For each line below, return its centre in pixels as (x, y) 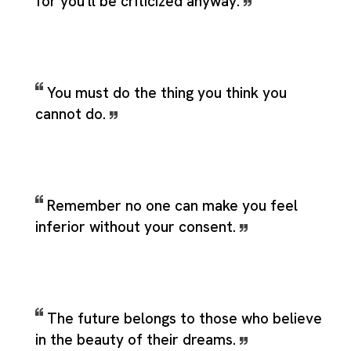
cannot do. (72, 114)
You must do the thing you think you (167, 92)
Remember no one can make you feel (172, 205)
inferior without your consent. (138, 226)
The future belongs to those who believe (185, 318)
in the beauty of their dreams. (138, 339)
